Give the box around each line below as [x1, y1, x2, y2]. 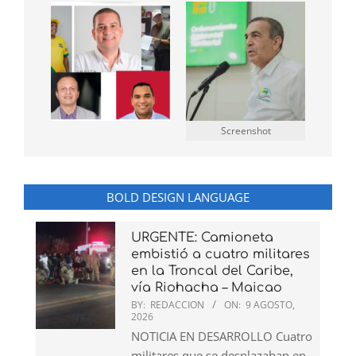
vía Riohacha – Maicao [131, 281, 282, 296]
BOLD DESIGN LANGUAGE [106, 189, 250, 206]
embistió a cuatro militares [131, 247, 310, 262]
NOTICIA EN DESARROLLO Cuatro [131, 328, 312, 345]
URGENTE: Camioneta [131, 230, 273, 246]
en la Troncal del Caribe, [131, 264, 293, 279]
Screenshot [220, 124, 271, 138]
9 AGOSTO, [246, 298, 295, 312]
